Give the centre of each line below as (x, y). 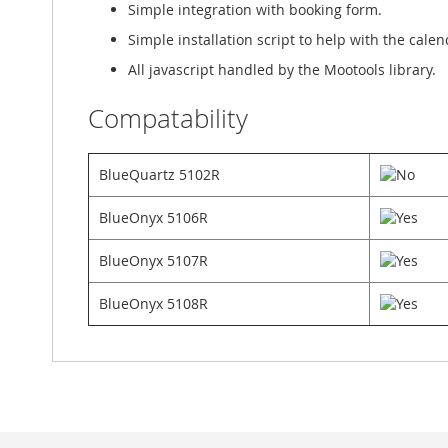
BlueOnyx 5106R (153, 218)
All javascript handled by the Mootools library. (282, 70)
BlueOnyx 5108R (153, 304)
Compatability (168, 119)
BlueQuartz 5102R (159, 175)
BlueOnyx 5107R (153, 261)
